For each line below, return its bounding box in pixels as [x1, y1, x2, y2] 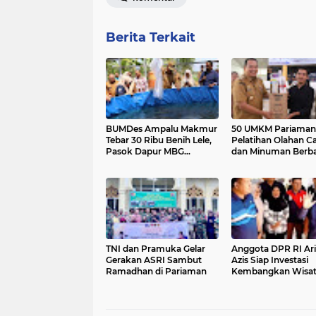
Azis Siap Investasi [231, 255, 308, 265]
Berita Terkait [106, 30, 195, 45]
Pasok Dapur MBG [106, 146, 184, 157]
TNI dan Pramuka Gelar [106, 243, 205, 254]
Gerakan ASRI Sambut [106, 255, 202, 265]
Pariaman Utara [106, 157, 173, 168]
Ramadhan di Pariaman [106, 266, 207, 276]
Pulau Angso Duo [231, 277, 306, 288]
